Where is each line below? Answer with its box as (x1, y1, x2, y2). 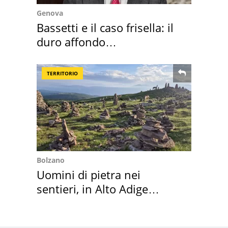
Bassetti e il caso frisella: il (37, 20, 174, 36)
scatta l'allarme (37, 195, 116, 211)
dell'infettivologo (37, 48, 124, 64)
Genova (37, 8, 63, 18)
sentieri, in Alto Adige (37, 181, 148, 197)
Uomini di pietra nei (37, 167, 140, 183)
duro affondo (37, 34, 105, 50)
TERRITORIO (47, 70, 78, 77)
